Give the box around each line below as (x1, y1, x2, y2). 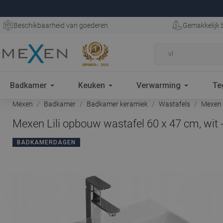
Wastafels (159, 100, 190, 108)
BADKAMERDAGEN (17, 139, 76, 146)
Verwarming (136, 80, 181, 90)
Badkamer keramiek (87, 100, 148, 108)
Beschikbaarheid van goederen (13, 21, 108, 29)
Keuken (78, 80, 106, 90)
